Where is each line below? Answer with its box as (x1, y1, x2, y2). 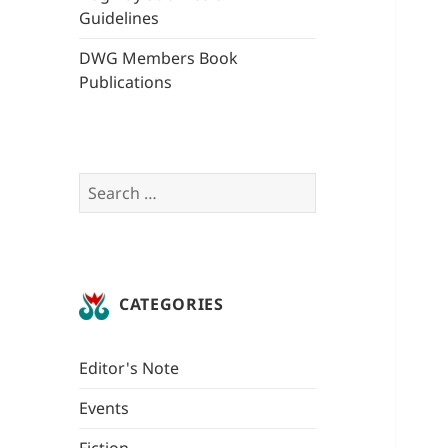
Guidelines (79, 7, 160, 30)
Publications (79, 71, 173, 94)
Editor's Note (79, 357, 180, 380)
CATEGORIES (119, 293, 224, 316)
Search (78, 173, 131, 196)
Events (79, 397, 130, 420)
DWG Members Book (79, 47, 239, 70)
